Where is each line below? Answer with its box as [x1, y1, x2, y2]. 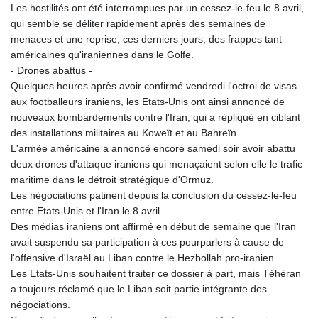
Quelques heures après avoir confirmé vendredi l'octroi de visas [11, 80, 297, 92]
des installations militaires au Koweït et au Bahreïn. [11, 127, 239, 139]
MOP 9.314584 [234, 180, 301, 192]
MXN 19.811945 [234, 274, 306, 285]
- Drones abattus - [11, 65, 92, 77]
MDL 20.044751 [234, 71, 305, 82]
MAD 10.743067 [234, 55, 307, 67]
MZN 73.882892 [234, 305, 306, 317]
